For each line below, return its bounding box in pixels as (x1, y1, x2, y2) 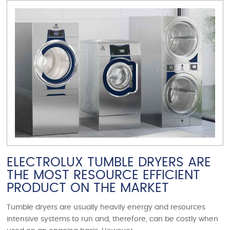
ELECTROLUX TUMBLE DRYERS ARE (7, 156, 212, 169)
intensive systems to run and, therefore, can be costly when (7, 216, 219, 223)
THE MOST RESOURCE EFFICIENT (7, 169, 201, 182)
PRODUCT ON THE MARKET (7, 182, 169, 195)
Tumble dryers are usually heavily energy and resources (7, 204, 206, 212)
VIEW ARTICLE (85, 8, 145, 16)
